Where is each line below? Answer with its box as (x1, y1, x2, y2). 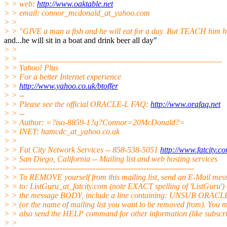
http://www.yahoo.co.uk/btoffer (19, 81, 118, 90)
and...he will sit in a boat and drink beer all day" (4, 35, 157, 45)
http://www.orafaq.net (150, 99, 220, 108)
